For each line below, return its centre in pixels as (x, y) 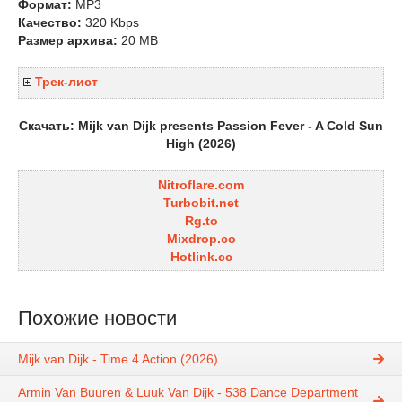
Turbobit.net (201, 203)
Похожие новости (97, 318)
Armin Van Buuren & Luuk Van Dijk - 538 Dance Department (188, 393)
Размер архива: (68, 40)
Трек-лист (66, 82)
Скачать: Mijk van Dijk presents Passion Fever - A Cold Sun (201, 126)
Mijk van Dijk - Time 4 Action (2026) (118, 359)
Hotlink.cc (201, 257)
